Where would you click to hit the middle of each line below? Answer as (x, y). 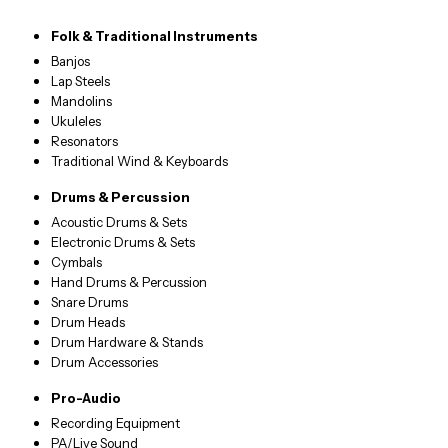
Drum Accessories (105, 362)
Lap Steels (81, 81)
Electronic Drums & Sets (123, 242)
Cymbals (77, 262)
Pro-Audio (86, 398)
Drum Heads (88, 322)
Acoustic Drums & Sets (119, 222)
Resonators (85, 141)
